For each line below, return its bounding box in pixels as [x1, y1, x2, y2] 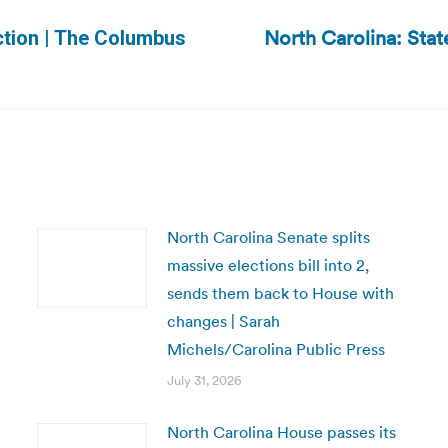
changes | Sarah [166, 311, 280, 331]
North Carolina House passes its [166, 422, 396, 442]
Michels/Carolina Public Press [166, 339, 385, 359]
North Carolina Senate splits [166, 227, 370, 247]
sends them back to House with [166, 283, 394, 303]
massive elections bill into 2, [166, 255, 369, 275]
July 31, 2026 [166, 372, 242, 389]
